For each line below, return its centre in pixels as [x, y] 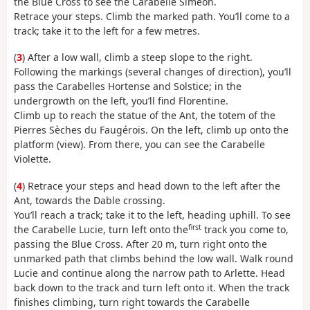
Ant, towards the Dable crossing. [90, 200]
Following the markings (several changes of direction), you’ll [153, 72]
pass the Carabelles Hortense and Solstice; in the [128, 86]
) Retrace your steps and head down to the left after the [151, 185]
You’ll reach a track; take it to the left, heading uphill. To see [152, 215]
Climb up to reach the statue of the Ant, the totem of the [145, 116]
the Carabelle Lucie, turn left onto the [101, 229]
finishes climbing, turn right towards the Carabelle [132, 302]
